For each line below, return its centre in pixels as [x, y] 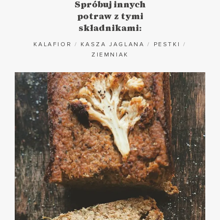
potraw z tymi [110, 17]
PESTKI [167, 45]
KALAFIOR [53, 45]
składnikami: [110, 29]
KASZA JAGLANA [113, 45]
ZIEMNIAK [110, 55]
